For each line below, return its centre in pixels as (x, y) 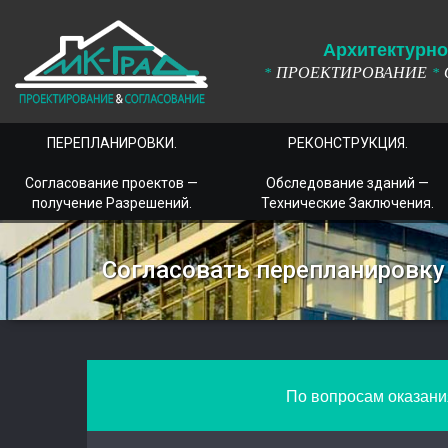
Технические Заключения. (348, 203)
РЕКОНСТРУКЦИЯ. (347, 143)
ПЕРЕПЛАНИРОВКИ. (111, 143)
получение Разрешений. (111, 203)
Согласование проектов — (111, 183)
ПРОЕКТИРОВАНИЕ (351, 72)
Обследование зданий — (348, 183)
